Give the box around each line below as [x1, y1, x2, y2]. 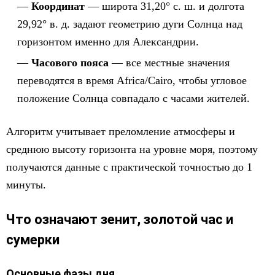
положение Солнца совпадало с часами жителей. [17, 92, 250, 104]
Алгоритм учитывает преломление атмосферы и [6, 125, 235, 137]
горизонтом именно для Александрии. [17, 36, 199, 48]
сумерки [6, 232, 60, 247]
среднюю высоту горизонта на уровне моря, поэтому [6, 143, 258, 155]
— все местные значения [109, 56, 230, 69]
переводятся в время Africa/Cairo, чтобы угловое [17, 74, 247, 87]
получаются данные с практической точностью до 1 [6, 161, 252, 173]
